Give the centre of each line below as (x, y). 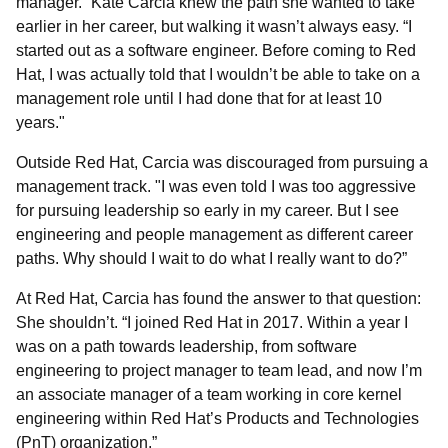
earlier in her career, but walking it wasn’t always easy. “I (214, 26)
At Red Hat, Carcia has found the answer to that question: (218, 298)
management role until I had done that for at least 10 (199, 98)
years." (42, 122)
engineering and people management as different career (214, 234)
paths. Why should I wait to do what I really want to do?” (211, 258)
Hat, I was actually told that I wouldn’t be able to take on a (218, 74)
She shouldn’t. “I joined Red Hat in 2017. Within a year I (212, 322)
